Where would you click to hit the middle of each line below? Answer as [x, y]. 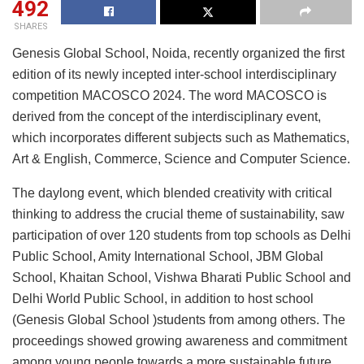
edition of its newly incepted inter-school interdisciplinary [174, 75]
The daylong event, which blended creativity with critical [172, 193]
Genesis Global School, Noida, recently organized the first [178, 54]
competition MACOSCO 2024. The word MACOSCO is [169, 96]
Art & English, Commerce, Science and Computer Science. [181, 159]
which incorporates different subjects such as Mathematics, [181, 138]
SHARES [30, 27]
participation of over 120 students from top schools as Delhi [182, 236]
